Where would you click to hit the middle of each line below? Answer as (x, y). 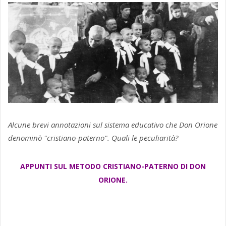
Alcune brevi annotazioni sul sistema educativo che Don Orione (113, 125)
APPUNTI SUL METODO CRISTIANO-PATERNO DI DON (113, 166)
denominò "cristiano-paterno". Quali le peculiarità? (93, 138)
